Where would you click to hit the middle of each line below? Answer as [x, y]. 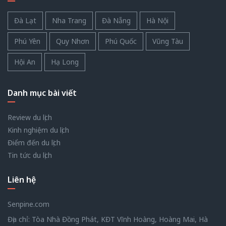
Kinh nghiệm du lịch [38, 130]
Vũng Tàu [168, 41]
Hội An [25, 62]
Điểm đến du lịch [34, 142]
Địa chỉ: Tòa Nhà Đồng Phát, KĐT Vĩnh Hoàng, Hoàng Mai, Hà [108, 219]
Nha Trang [69, 20]
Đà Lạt [25, 20]
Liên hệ [22, 179]
